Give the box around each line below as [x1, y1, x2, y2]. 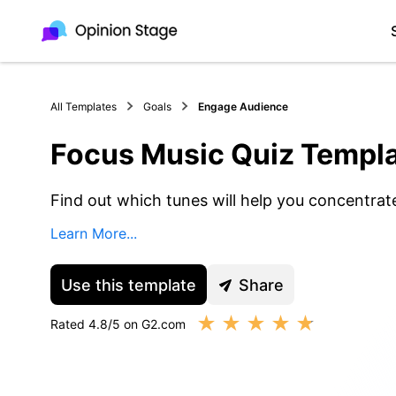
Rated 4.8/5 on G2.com [50, 316, 186, 331]
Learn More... [50, 225, 137, 242]
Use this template [61, 275, 196, 294]
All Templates [50, 99, 117, 113]
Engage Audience [198, 99, 288, 113]
